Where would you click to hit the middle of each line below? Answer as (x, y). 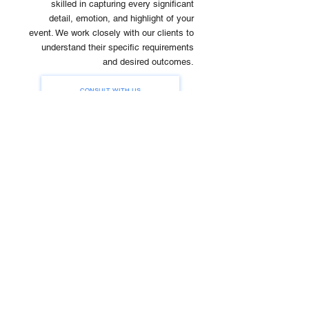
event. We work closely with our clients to (111, 33)
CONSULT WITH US (110, 90)
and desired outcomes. (148, 62)
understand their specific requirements (118, 47)
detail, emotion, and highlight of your (121, 18)
